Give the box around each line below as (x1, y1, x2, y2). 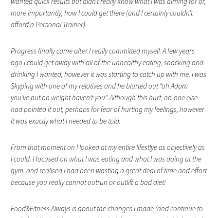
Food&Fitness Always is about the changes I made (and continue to (11, 203, 203, 213)
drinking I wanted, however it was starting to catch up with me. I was (11, 69, 207, 79)
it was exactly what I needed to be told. (11, 116, 121, 126)
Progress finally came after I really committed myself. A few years (11, 46, 195, 55)
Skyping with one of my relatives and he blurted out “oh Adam (11, 81, 188, 91)
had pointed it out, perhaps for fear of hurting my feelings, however (11, 104, 205, 114)
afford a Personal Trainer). (11, 19, 87, 29)
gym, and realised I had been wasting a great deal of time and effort (11, 165, 207, 175)
